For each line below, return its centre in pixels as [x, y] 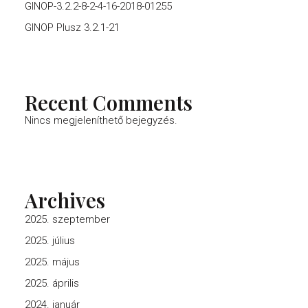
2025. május [52, 262]
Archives [65, 200]
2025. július [50, 241]
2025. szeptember [67, 219]
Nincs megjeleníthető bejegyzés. [101, 120]
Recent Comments [109, 102]
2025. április [52, 283]
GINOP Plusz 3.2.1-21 [72, 27]
